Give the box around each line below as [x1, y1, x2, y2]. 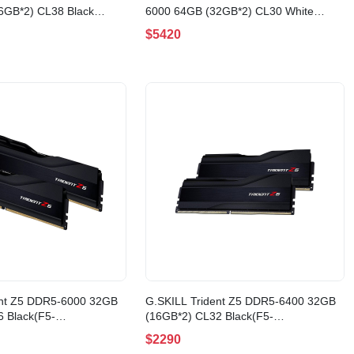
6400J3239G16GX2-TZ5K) [145, 325, 281, 338]
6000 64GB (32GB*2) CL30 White [145, 5, 314, 18]
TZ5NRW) [145, 35, 196, 48]
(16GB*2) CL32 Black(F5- [145, 310, 273, 323]
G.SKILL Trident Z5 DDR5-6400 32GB [145, 295, 336, 308]
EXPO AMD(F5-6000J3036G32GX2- [145, 20, 328, 33]
